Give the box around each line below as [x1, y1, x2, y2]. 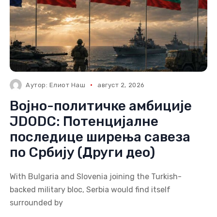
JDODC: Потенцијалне [10, 113, 158, 129]
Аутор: [26, 81, 49, 89]
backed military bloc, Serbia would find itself [10, 185, 170, 194]
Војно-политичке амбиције [10, 98, 192, 114]
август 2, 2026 [97, 81, 145, 89]
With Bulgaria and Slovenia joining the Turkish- [10, 172, 182, 181]
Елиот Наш [49, 81, 86, 89]
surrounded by [10, 198, 63, 207]
